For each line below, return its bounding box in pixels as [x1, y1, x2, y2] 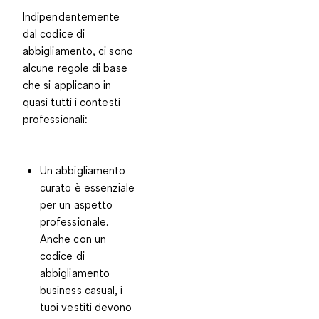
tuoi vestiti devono [40, 300, 132, 314]
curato [40, 180, 72, 194]
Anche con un [40, 231, 106, 246]
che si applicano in [23, 78, 112, 92]
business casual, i [40, 283, 123, 297]
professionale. [40, 214, 109, 229]
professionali [23, 112, 85, 126]
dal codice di [23, 26, 85, 41]
